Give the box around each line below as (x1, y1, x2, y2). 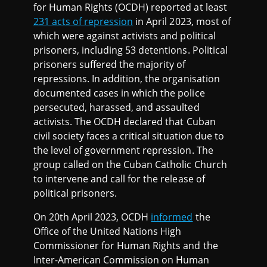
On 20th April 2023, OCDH (33, 210, 151, 224)
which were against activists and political (33, 29, 216, 43)
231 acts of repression (33, 15, 133, 29)
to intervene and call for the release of (33, 172, 205, 186)
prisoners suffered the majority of (33, 58, 186, 72)
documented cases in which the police (33, 86, 205, 100)
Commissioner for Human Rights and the (33, 239, 218, 253)
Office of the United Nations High (33, 225, 182, 238)
